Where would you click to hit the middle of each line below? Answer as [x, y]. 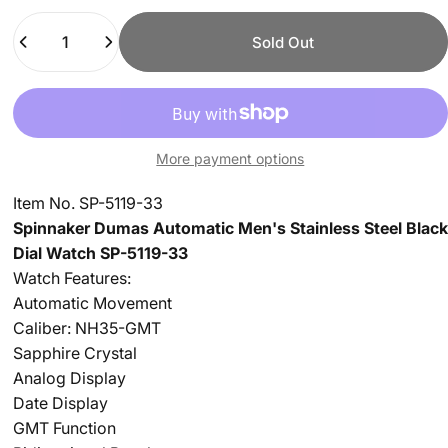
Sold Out [283, 42]
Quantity [42, 23]
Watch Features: [71, 278]
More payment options [230, 158]
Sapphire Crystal [74, 353]
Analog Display [69, 378]
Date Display [60, 403]
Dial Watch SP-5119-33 [100, 253]
